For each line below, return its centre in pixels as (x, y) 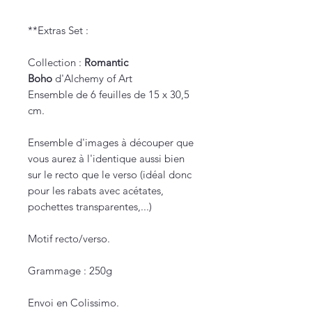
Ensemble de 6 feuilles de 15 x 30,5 (109, 95)
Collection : (56, 63)
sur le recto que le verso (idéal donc (110, 175)
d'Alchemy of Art (92, 79)
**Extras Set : (60, 31)
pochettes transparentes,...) (90, 207)
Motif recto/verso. (69, 239)
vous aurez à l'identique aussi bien (106, 159)
